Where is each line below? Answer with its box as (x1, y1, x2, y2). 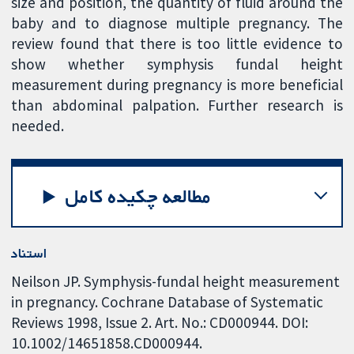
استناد (11, 243, 47, 263)
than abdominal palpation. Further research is (11, 96, 343, 115)
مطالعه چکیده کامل (66, 183, 213, 209)
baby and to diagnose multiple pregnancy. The (11, 13, 343, 33)
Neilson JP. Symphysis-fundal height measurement (11, 271, 341, 291)
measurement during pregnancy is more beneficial (11, 75, 343, 95)
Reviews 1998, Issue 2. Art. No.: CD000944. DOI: (11, 312, 309, 332)
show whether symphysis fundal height (11, 55, 343, 74)
